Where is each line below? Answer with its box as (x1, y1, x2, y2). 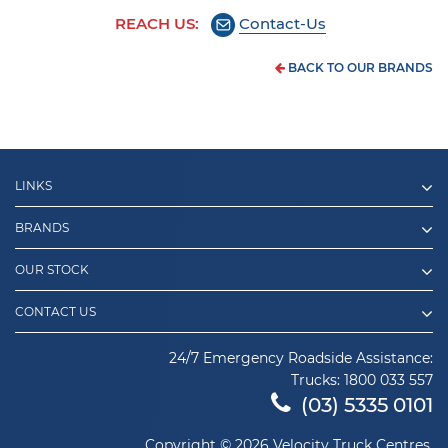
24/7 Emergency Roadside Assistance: (169, 348, 433, 367)
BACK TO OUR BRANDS (285, 59, 433, 75)
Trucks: (291, 370, 344, 389)
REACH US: (114, 13, 211, 33)
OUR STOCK (15, 261, 89, 277)
